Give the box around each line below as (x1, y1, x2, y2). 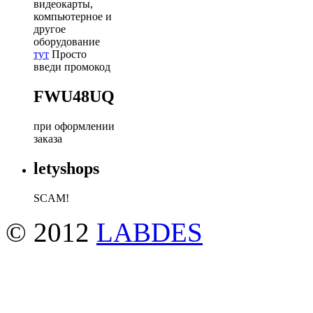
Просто (49, 48, 87, 61)
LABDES (96, 217, 203, 247)
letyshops (34, 159, 99, 177)
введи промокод (34, 61, 110, 73)
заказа (34, 133, 62, 145)
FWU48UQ (34, 87, 115, 106)
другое (34, 23, 66, 36)
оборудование (34, 36, 100, 48)
